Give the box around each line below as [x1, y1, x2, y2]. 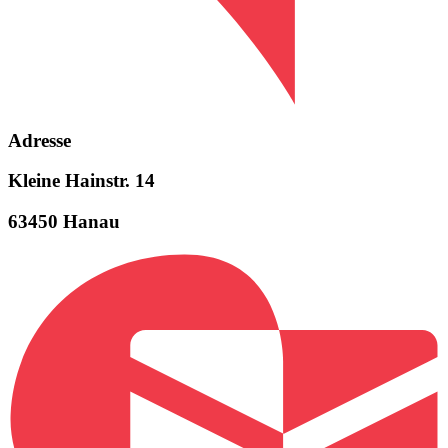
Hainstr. [65, 170, 130, 192]
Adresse [8, 129, 71, 151]
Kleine [8, 170, 60, 192]
